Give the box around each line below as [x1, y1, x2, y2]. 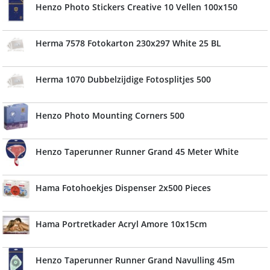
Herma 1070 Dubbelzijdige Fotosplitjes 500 [36, 74, 211, 85]
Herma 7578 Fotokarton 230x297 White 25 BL [36, 37, 221, 49]
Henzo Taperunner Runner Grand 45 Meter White [36, 146, 239, 157]
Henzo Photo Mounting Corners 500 [36, 110, 184, 121]
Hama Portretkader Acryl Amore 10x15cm [36, 218, 207, 230]
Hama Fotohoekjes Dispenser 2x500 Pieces [36, 182, 211, 193]
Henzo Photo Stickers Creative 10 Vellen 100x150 [36, 1, 237, 13]
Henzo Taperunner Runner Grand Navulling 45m [36, 254, 234, 266]
